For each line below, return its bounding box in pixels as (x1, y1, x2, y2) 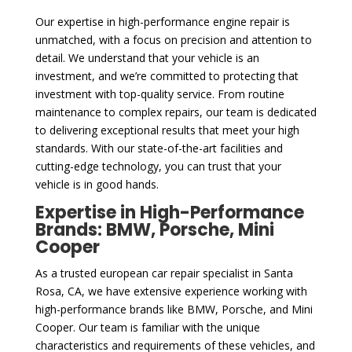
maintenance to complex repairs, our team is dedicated (35, 104, 317, 119)
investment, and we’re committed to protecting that (35, 68, 299, 83)
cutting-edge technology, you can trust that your (35, 158, 281, 174)
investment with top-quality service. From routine (35, 86, 284, 101)
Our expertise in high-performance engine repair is (35, 13, 290, 29)
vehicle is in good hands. (35, 176, 159, 192)
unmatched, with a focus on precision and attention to (35, 31, 312, 47)
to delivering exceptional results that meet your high (35, 122, 299, 137)
